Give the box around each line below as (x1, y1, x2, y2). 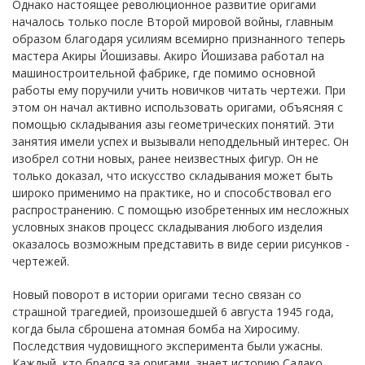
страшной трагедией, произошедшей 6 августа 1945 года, (12, 303, 334, 319)
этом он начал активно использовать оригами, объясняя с (12, 99, 343, 115)
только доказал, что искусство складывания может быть (12, 167, 333, 183)
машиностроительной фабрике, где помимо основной (12, 64, 315, 81)
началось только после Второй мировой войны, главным (12, 13, 333, 29)
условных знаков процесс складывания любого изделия (12, 218, 323, 235)
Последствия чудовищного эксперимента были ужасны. (12, 337, 323, 354)
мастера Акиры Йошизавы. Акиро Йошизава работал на (12, 47, 324, 64)
